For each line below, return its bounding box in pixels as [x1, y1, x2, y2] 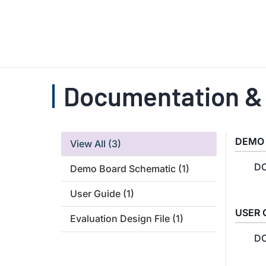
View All [70, 138, 106, 150]
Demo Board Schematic [70, 162, 176, 175]
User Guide [70, 187, 121, 199]
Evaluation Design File [70, 213, 170, 225]
